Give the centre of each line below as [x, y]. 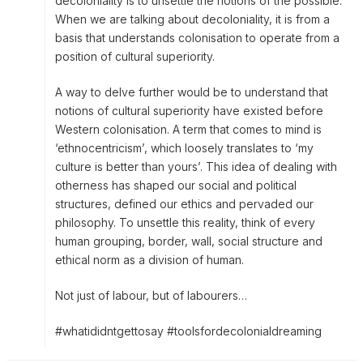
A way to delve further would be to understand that [192, 92]
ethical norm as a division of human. [149, 260]
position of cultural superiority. [135, 57]
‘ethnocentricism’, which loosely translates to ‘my [184, 148]
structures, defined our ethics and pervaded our [184, 204]
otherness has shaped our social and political [176, 186]
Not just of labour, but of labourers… [151, 296]
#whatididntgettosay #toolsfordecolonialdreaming [188, 331]
